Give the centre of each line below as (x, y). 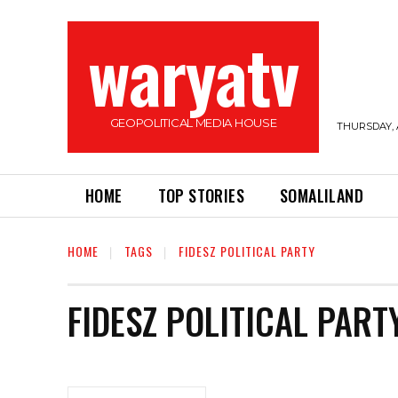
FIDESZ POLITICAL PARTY (247, 251)
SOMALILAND (322, 195)
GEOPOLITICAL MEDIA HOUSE (193, 123)
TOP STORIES (201, 195)
